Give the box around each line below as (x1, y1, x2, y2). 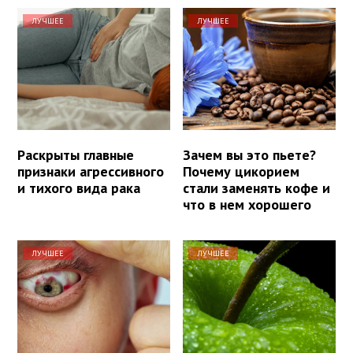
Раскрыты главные (17, 146, 134, 165)
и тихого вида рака (17, 179, 140, 198)
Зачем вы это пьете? (183, 146, 317, 165)
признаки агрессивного (17, 162, 164, 181)
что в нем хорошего (183, 195, 312, 214)
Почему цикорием (183, 162, 300, 181)
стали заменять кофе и (183, 179, 331, 198)
